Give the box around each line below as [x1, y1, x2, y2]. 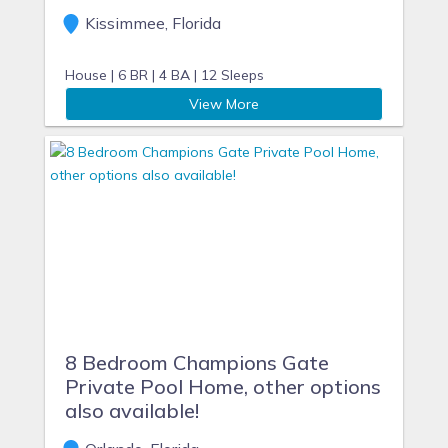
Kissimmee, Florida [81, 13, 221, 33]
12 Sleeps [201, 66, 264, 84]
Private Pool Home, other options [65, 374, 381, 399]
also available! [65, 398, 199, 423]
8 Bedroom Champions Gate [65, 350, 329, 375]
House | [65, 66, 114, 84]
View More [189, 95, 259, 113]
